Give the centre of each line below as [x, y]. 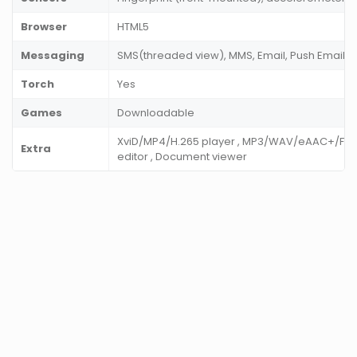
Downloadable [156, 113]
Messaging [53, 56]
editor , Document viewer [182, 157]
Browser [44, 27]
